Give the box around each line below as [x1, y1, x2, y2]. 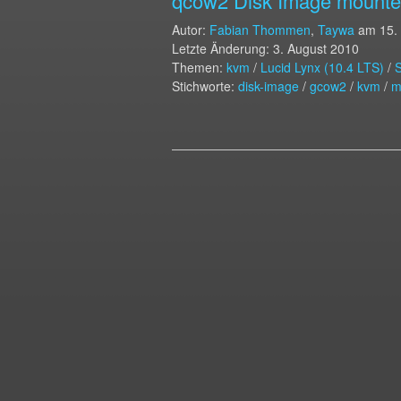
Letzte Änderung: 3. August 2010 [172, 39, 359, 57]
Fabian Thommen [209, 21, 311, 38]
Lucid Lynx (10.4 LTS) [260, 58, 384, 76]
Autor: [172, 21, 209, 38]
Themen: [172, 58, 226, 76]
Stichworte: [172, 77, 238, 95]
